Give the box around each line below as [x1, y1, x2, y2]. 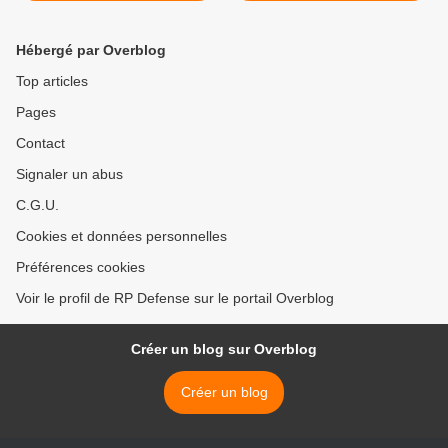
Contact [16, 135, 65, 152]
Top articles [16, 73, 88, 90]
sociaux [93, 9, 141, 26]
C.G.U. [16, 197, 59, 214]
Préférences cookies [16, 259, 145, 276]
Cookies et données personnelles [16, 228, 227, 245]
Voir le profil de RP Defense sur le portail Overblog [16, 290, 334, 307]
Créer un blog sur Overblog [131, 341, 317, 358]
